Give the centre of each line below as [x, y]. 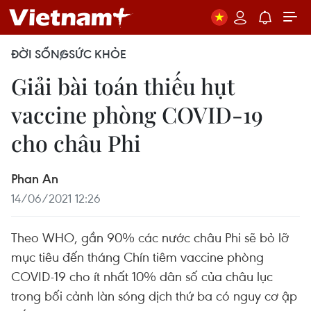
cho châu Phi [76, 143]
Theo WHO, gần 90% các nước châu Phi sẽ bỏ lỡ [150, 237]
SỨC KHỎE [98, 54]
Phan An [35, 178]
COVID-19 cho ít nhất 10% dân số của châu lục [142, 276]
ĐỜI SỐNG [40, 54]
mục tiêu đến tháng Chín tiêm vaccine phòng [137, 257]
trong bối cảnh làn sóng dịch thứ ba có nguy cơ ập [154, 295]
